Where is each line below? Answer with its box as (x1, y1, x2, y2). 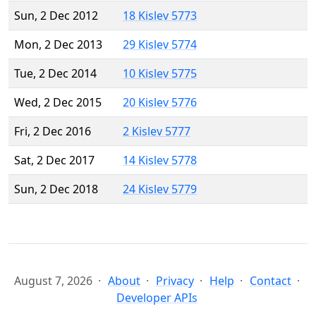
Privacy (156, 273, 194, 289)
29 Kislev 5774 (123, 37, 197, 53)
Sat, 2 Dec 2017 (14, 152, 95, 169)
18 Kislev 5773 (123, 8, 197, 24)
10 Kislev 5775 (123, 66, 197, 82)
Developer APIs (116, 290, 197, 306)
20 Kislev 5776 (123, 95, 197, 111)
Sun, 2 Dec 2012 (14, 8, 98, 24)
